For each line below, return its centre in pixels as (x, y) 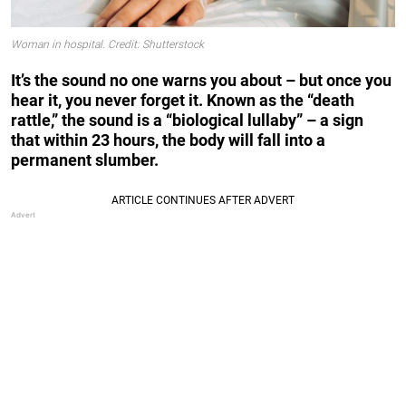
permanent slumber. (85, 159)
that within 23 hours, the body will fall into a (168, 140)
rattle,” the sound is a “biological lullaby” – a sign (187, 120)
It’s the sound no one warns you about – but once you (201, 80)
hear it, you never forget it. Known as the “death (183, 100)
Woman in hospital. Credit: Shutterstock (107, 45)
